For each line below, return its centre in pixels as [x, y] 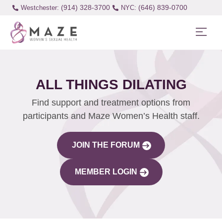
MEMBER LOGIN [106, 171]
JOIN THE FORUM [106, 145]
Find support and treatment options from [111, 102]
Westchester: [40, 8]
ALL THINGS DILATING [111, 84]
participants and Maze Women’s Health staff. [111, 116]
